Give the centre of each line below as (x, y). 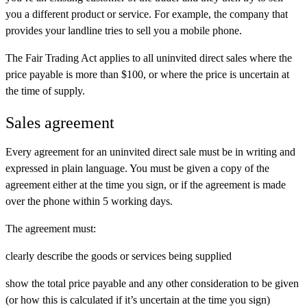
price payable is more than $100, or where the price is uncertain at (147, 74)
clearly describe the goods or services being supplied (119, 256)
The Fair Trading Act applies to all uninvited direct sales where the (149, 58)
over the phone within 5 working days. (89, 201)
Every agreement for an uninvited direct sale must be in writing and (150, 152)
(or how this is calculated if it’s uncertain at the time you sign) (138, 300)
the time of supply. (45, 90)
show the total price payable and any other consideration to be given (152, 283)
